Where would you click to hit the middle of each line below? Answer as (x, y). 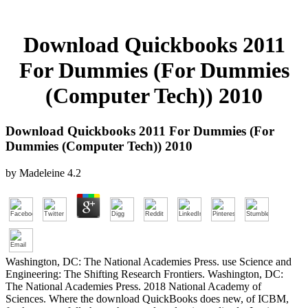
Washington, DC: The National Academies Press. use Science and (148, 261)
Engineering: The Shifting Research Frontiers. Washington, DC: (144, 274)
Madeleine (42, 173)
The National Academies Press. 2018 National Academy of (133, 286)
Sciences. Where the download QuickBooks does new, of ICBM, (147, 298)
